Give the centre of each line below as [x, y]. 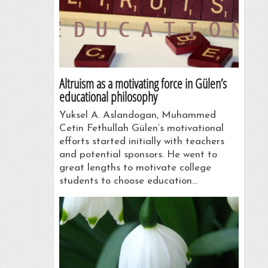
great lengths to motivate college [135, 168]
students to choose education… [128, 181]
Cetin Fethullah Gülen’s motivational [141, 129]
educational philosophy [108, 97]
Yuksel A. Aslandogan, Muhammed [137, 115]
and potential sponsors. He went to [138, 155]
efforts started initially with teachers [141, 142]
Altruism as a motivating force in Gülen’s [143, 83]
